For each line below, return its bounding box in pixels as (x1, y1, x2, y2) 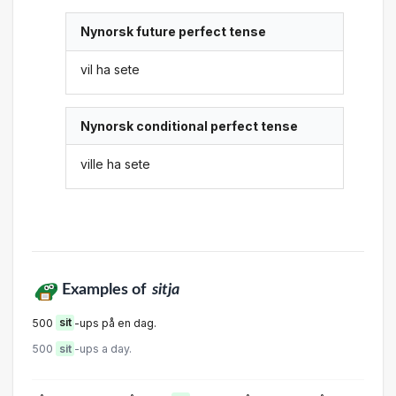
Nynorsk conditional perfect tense (80, 118, 299, 134)
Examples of (61, 281, 149, 297)
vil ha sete (80, 61, 141, 77)
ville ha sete (80, 156, 151, 171)
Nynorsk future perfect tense (80, 24, 267, 40)
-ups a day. (74, 342, 132, 355)
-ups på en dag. (74, 316, 156, 330)
